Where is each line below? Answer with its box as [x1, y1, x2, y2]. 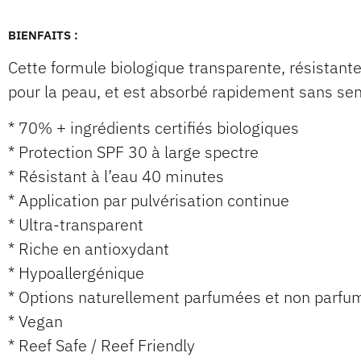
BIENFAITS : [8, 27, 78, 44]
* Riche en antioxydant [8, 237, 169, 259]
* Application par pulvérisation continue [8, 189, 289, 211]
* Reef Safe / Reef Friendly [8, 334, 195, 356]
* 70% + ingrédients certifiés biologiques [8, 116, 299, 139]
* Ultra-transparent [8, 213, 143, 235]
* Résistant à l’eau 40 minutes [8, 164, 224, 187]
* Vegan [8, 309, 63, 332]
